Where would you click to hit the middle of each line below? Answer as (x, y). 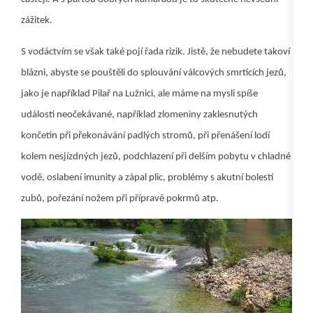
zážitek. (37, 21)
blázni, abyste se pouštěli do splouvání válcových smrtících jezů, (154, 73)
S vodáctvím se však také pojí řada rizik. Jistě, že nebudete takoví (155, 52)
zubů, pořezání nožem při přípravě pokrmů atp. (120, 199)
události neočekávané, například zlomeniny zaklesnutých (139, 115)
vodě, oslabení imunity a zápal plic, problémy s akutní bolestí (147, 178)
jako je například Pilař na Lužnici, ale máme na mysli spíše (139, 94)
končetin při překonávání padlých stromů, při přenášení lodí (145, 136)
